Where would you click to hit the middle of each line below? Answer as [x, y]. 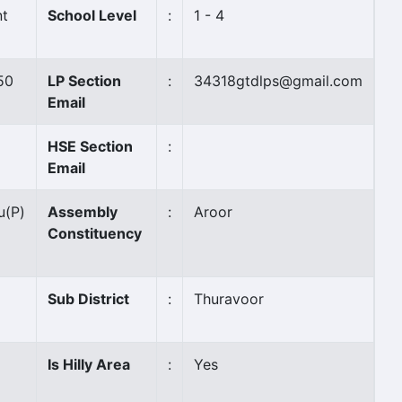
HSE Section [90, 146]
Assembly [83, 212]
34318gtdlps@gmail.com [278, 81]
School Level [92, 15]
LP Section [84, 81]
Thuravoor [229, 299]
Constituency [95, 233]
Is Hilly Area [89, 364]
